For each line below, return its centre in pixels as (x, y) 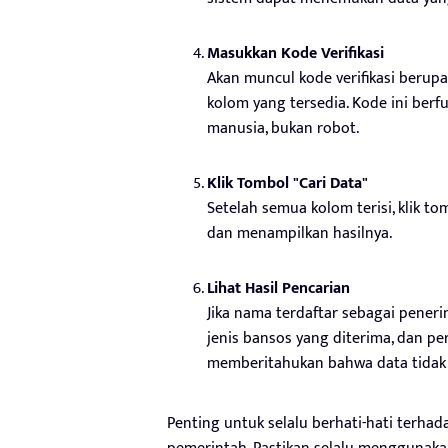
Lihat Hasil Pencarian (278, 288)
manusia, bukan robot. (283, 128)
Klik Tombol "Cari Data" (287, 183)
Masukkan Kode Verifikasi (295, 53)
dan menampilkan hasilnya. (299, 233)
